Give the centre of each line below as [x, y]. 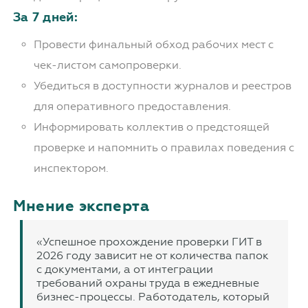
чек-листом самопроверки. [107, 65]
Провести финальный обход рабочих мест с [153, 45]
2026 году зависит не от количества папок [152, 256]
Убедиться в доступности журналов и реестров [162, 86]
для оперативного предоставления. [132, 107]
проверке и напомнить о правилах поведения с [164, 148]
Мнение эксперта [81, 206]
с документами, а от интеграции [124, 269]
